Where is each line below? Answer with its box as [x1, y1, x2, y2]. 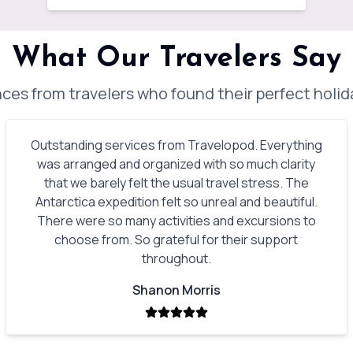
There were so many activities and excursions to [36, 212, 316, 229]
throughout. [141, 250, 211, 267]
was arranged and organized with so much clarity [37, 155, 316, 173]
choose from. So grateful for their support [54, 231, 299, 248]
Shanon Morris [132, 281, 221, 299]
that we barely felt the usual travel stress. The [43, 174, 309, 191]
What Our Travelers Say [12, 45, 341, 73]
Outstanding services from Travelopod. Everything [30, 136, 322, 154]
